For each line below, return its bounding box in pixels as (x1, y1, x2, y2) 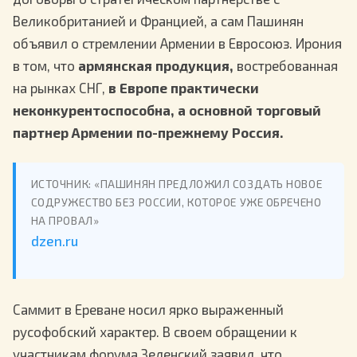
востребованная (233, 57, 338, 73)
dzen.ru (30, 233, 78, 249)
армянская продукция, (78, 57, 233, 73)
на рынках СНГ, (13, 79, 108, 96)
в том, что (13, 57, 78, 73)
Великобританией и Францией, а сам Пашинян (13, 12, 304, 29)
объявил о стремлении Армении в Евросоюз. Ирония (13, 34, 342, 51)
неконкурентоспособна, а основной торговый (13, 101, 321, 118)
